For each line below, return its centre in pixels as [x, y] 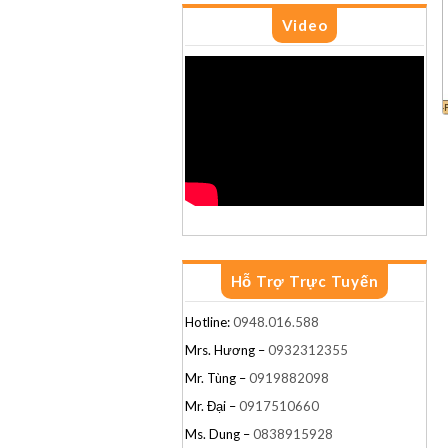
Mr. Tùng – [217, 377]
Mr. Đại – [212, 405]
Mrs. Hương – [226, 349]
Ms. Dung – [219, 433]
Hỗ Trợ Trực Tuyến [304, 280]
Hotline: [209, 321]
